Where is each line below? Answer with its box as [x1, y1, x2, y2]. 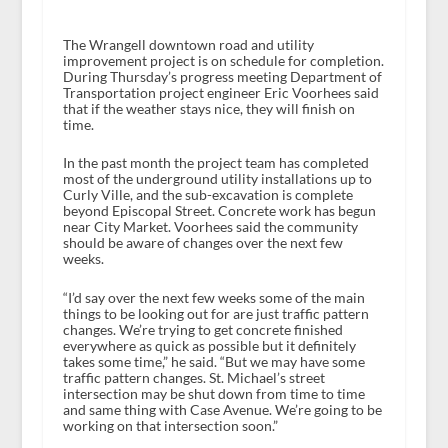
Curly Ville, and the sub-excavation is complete [62, 186, 353, 204]
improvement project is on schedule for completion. [62, 51, 384, 69]
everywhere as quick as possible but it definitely [62, 336, 356, 354]
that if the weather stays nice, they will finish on [62, 99, 355, 117]
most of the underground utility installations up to [62, 170, 372, 188]
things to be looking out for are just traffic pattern [62, 304, 369, 322]
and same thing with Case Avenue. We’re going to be [62, 400, 382, 418]
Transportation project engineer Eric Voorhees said [62, 83, 379, 101]
